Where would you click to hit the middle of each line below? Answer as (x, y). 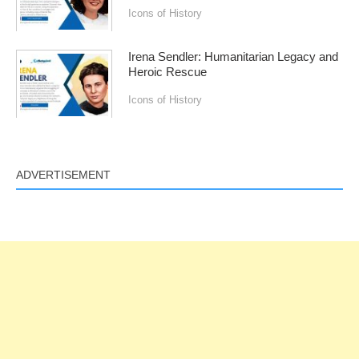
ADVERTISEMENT (63, 174)
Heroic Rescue (167, 73)
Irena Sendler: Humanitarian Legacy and (233, 57)
